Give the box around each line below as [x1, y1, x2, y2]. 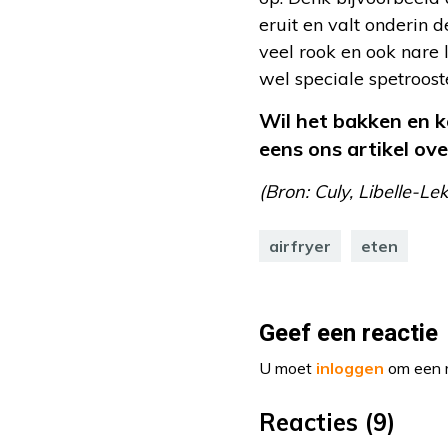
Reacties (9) [259, 407, 395, 438]
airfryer [269, 236, 331, 257]
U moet [259, 358, 316, 379]
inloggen [316, 358, 384, 379]
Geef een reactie [259, 316, 438, 352]
